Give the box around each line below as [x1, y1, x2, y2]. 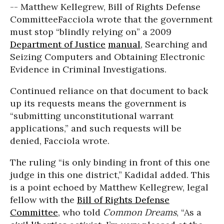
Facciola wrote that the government [58, 13, 212, 25]
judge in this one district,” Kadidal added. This [10, 169, 210, 180]
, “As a [176, 206, 201, 218]
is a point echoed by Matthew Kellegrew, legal [10, 181, 208, 193]
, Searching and [140, 38, 207, 50]
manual [108, 38, 140, 50]
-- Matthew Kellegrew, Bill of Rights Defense [10, 1, 200, 12]
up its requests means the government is [10, 97, 186, 109]
